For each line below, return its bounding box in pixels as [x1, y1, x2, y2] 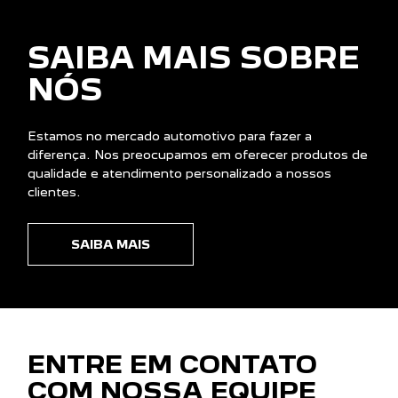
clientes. [28, 185, 81, 200]
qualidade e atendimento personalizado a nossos [28, 166, 331, 181]
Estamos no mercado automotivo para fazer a [28, 129, 312, 144]
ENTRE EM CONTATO [28, 349, 317, 380]
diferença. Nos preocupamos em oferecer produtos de [28, 147, 368, 163]
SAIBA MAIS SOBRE [28, 40, 360, 76]
